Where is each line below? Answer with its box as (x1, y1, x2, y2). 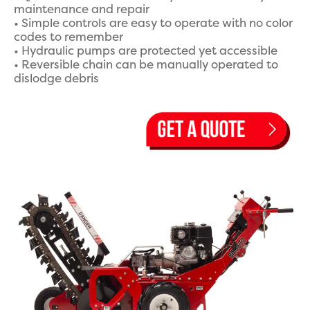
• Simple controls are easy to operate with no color (14, 16, 293, 30)
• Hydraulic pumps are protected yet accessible (14, 44, 277, 58)
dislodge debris (14, 71, 99, 86)
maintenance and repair (14, 2, 149, 17)
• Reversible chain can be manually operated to (14, 57, 278, 72)
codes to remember (14, 30, 123, 44)
